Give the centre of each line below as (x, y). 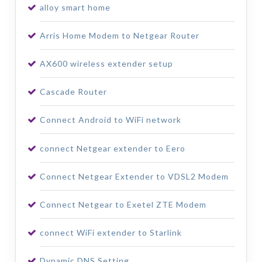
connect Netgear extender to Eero (112, 148)
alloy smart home (75, 7)
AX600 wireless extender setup (106, 63)
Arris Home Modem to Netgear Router (119, 35)
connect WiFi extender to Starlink (111, 233)
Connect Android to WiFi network (110, 120)
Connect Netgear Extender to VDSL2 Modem (134, 176)
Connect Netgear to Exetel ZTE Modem (123, 204)
